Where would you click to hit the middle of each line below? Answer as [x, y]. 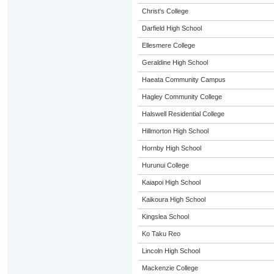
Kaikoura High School [173, 199]
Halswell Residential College [183, 114]
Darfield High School [172, 28]
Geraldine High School [175, 62]
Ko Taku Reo [161, 234]
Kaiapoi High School [171, 182]
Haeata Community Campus [183, 80]
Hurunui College [165, 165]
